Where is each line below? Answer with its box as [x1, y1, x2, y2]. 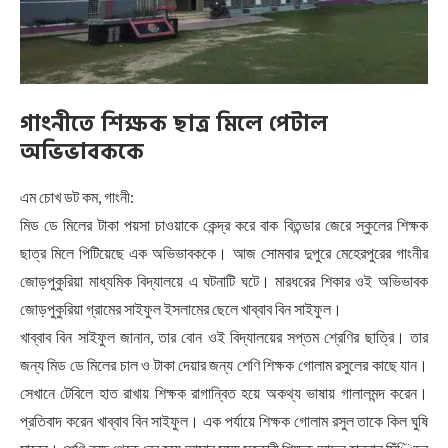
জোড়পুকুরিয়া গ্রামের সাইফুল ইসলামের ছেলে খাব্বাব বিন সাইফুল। [20, 299, 342, 319]
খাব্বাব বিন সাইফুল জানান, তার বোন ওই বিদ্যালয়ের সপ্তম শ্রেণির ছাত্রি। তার [20, 327, 428, 347]
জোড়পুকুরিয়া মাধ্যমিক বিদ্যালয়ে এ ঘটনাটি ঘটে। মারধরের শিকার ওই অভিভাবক [20, 271, 428, 291]
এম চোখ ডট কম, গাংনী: [20, 187, 134, 207]
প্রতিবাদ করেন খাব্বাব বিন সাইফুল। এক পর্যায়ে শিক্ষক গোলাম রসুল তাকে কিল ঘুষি [20, 411, 428, 431]
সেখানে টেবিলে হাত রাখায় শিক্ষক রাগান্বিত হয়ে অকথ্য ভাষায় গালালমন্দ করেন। [20, 383, 428, 403]
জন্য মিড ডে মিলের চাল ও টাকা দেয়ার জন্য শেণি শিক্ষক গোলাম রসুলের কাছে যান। [20, 355, 428, 375]
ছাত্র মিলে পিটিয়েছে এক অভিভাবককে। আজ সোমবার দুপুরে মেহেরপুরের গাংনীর [20, 243, 428, 263]
